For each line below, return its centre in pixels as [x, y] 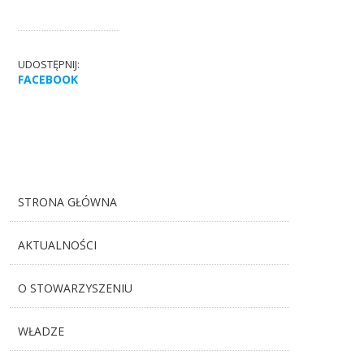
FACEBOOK [48, 79]
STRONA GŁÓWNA [68, 202]
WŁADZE [41, 331]
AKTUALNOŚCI [58, 245]
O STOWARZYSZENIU [76, 288]
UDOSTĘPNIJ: [49, 64]
